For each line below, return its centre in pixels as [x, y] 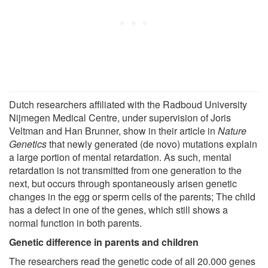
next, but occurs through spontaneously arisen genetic [123, 183]
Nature [232, 130]
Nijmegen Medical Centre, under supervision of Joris [120, 117]
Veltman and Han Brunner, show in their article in [113, 130]
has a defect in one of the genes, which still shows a [118, 209]
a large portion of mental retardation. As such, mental [120, 157]
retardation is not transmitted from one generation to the [125, 170]
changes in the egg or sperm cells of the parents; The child [132, 196]
